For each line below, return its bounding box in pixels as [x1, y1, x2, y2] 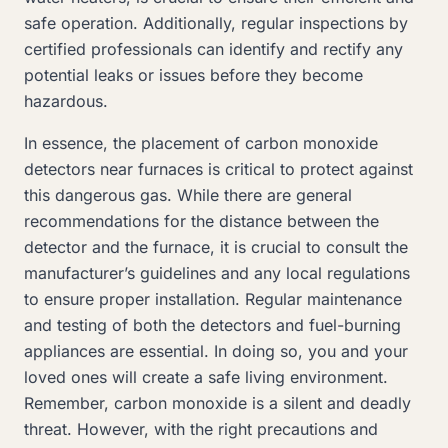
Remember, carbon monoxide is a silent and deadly [24, 393, 411, 413]
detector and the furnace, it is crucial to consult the [24, 237, 408, 257]
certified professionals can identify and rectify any [24, 39, 403, 59]
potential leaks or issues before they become [24, 65, 363, 85]
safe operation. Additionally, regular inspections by [24, 13, 408, 33]
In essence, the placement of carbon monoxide [24, 133, 378, 153]
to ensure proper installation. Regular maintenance [24, 289, 402, 309]
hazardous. [24, 91, 108, 111]
